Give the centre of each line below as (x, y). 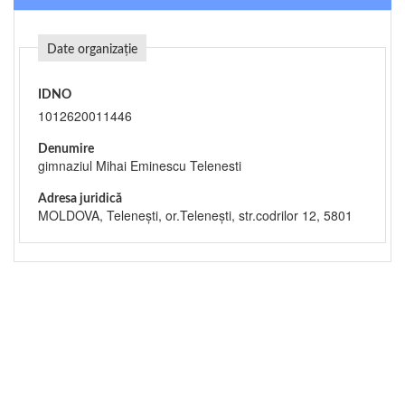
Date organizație (92, 50)
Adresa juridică (80, 199)
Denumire (66, 149)
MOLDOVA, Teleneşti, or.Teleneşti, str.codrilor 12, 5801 (195, 215)
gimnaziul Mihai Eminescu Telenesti (140, 165)
